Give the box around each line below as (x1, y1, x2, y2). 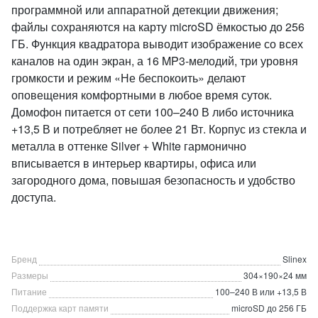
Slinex (283, 253, 307, 265)
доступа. (11, 189, 56, 205)
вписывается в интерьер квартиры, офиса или (11, 155, 256, 171)
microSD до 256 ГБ (231, 302, 307, 314)
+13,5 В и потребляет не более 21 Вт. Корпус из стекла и (11, 121, 307, 137)
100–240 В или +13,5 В (215, 285, 307, 297)
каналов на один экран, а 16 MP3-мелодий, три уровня (11, 53, 298, 69)
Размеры (11, 269, 48, 281)
